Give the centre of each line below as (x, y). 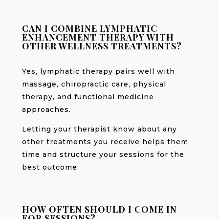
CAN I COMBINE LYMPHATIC (89, 28)
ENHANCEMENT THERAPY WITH (98, 37)
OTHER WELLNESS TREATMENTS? (102, 46)
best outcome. (50, 167)
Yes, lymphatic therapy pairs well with (98, 71)
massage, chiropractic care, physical (94, 84)
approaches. (46, 109)
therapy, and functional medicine (88, 97)
